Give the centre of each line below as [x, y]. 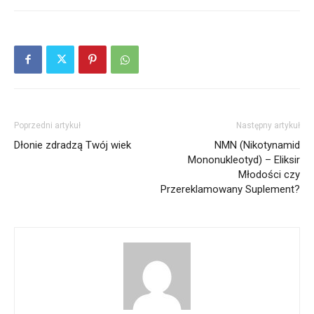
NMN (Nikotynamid [257, 145]
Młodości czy [269, 175]
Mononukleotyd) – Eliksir [244, 160]
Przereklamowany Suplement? [230, 190]
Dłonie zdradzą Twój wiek [73, 145]
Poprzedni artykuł [47, 126]
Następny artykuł [268, 126]
